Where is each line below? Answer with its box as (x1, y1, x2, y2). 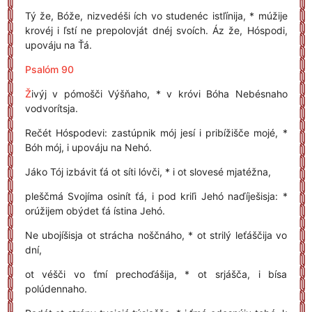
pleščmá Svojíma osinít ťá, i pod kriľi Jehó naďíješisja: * (24, 190, 288, 202)
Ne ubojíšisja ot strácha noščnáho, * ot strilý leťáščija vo (24, 229, 288, 241)
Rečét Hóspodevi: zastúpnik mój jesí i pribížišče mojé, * (24, 127, 288, 139)
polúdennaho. (24, 283, 87, 295)
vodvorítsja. (24, 102, 78, 114)
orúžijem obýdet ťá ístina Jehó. (24, 205, 165, 217)
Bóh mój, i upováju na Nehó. (24, 141, 152, 153)
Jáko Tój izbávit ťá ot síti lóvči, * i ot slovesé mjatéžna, (24, 166, 271, 178)
